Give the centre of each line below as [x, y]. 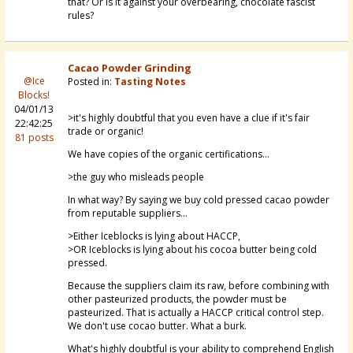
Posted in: [91, 82]
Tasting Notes [150, 82]
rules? [81, 16]
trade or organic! [106, 132]
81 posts [34, 138]
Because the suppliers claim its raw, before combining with [199, 286]
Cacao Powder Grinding [130, 68]
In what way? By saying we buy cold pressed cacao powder [199, 200]
